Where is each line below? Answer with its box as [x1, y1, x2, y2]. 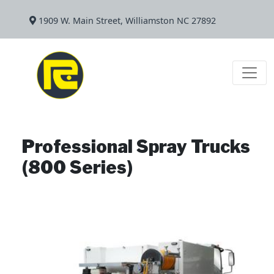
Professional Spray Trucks [22, 136, 250, 158]
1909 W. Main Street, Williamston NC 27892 [36, 15, 216, 26]
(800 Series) [22, 157, 133, 179]
